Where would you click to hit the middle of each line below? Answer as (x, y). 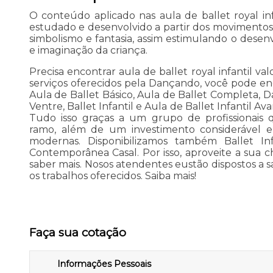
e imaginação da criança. (88, 50)
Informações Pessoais (104, 264)
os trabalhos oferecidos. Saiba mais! (112, 175)
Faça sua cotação (77, 232)
